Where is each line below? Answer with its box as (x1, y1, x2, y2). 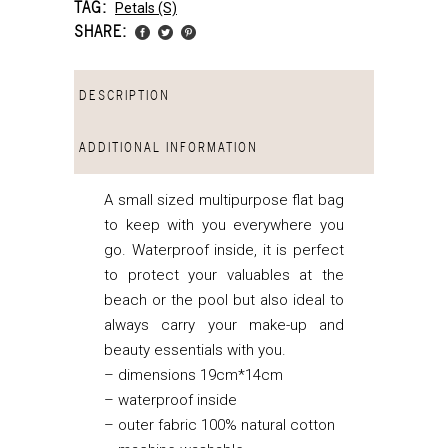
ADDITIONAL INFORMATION (79, 139, 258, 155)
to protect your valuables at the (104, 265, 344, 284)
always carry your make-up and (104, 315, 344, 334)
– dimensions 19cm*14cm (104, 365, 283, 384)
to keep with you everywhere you (104, 215, 344, 234)
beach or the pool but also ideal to (104, 290, 344, 309)
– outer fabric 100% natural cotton (104, 415, 335, 434)
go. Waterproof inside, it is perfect (104, 240, 344, 259)
